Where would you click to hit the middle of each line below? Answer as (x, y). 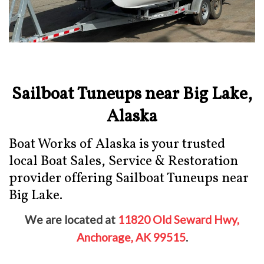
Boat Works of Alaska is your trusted (117, 144)
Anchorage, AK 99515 (131, 237)
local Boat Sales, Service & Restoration (123, 161)
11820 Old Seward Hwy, (179, 220)
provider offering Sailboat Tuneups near (129, 178)
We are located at (71, 220)
